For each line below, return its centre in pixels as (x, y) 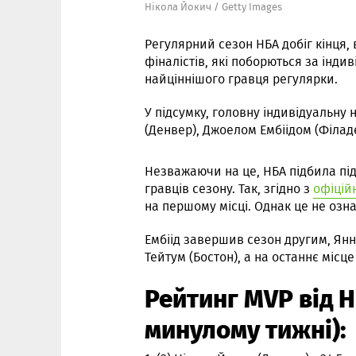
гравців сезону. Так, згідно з (229, 189)
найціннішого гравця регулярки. (241, 79)
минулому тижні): (246, 328)
